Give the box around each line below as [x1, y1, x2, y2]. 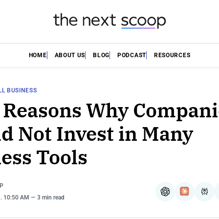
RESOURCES [153, 51, 191, 59]
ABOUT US [54, 51, 86, 59]
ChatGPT [164, 190, 200, 201]
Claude [184, 190, 212, 201]
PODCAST [117, 51, 146, 59]
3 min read [37, 194, 65, 201]
